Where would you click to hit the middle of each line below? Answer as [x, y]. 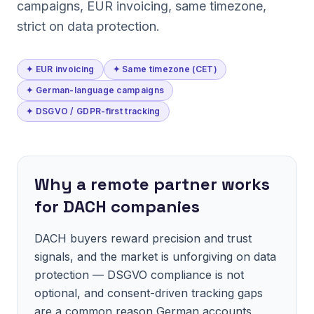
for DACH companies [117, 206]
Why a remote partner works [152, 184]
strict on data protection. [88, 26]
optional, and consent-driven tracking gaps [149, 293]
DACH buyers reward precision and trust [143, 238]
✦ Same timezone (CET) [165, 69]
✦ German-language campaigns [95, 90]
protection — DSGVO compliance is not [139, 275]
